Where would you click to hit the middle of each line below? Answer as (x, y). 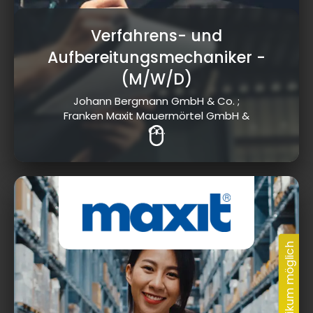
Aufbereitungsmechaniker (150, 58)
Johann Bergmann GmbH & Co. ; (156, 101)
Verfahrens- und (156, 36)
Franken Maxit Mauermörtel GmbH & (156, 116)
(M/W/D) (156, 80)
